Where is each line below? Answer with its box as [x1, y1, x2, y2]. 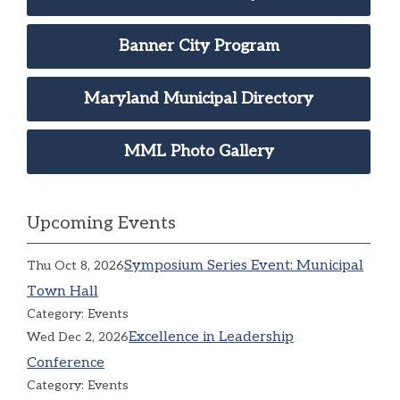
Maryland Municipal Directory [84, 88, 314, 108]
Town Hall [27, 282, 99, 300]
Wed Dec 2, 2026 [27, 329, 129, 345]
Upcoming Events [27, 212, 176, 234]
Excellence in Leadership [129, 328, 295, 346]
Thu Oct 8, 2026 [27, 257, 125, 273]
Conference [27, 354, 105, 371]
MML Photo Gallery [123, 141, 274, 161]
